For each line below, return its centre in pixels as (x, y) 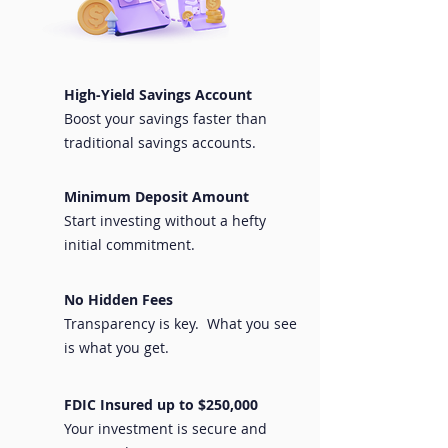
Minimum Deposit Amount (156, 196)
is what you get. (118, 347)
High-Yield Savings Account (158, 94)
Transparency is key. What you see (180, 323)
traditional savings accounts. (160, 142)
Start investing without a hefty (165, 220)
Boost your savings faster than (165, 118)
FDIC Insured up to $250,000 (161, 404)
